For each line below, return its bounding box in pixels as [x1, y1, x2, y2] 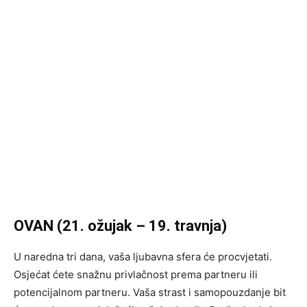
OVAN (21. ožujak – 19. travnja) [14, 217, 227, 235]
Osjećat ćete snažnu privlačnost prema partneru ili [14, 268, 258, 282]
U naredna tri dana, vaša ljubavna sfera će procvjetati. [14, 250, 272, 264]
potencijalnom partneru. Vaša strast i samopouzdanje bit [14, 286, 286, 299]
